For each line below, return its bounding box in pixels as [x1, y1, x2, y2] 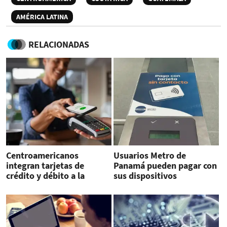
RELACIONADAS [28, 39, 89, 51]
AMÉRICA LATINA [16, 12, 68, 22]
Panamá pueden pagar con [113, 160, 217, 172]
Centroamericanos [6, 149, 79, 162]
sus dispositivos [113, 170, 177, 182]
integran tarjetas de [6, 160, 84, 172]
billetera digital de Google [6, 180, 108, 192]
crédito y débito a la [6, 170, 85, 182]
